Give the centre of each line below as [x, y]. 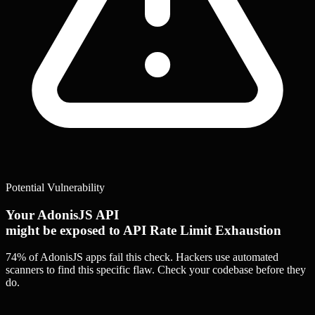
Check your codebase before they [232, 270]
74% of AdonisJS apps [56, 257]
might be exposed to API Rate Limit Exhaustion [143, 230]
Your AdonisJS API [62, 214]
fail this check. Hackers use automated [192, 257]
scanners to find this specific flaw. [82, 270]
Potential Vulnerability [55, 187]
